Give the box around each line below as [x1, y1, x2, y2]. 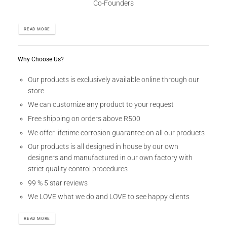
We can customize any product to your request [28, 100, 174, 109]
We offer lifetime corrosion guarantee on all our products [28, 128, 205, 137]
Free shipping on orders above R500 [28, 114, 140, 123]
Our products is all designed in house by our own [28, 142, 178, 151]
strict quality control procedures [28, 165, 128, 173]
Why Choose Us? [18, 55, 64, 63]
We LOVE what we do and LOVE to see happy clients [28, 193, 190, 201]
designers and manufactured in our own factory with [28, 154, 193, 162]
